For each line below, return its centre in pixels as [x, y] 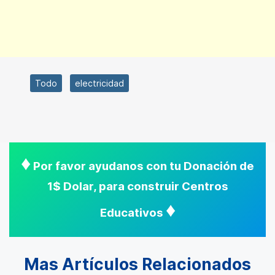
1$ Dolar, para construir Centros [137, 187]
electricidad [99, 83]
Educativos [133, 213]
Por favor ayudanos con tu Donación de [142, 166]
